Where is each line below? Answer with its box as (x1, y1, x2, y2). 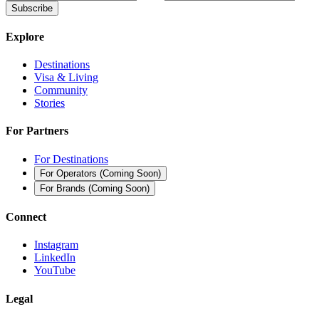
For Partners (6, 125, 68, 137)
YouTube (34, 264, 75, 277)
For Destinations (34, 152, 108, 165)
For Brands (40, 182, 85, 194)
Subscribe (11, 2, 53, 14)
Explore (6, 30, 44, 43)
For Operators (40, 167, 97, 179)
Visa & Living (34, 71, 98, 84)
